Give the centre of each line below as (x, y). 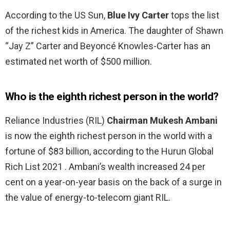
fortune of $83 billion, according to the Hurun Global (109, 151)
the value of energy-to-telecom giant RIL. (88, 198)
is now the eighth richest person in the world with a (109, 136)
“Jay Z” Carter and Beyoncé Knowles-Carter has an (108, 46)
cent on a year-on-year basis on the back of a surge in (113, 182)
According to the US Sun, (56, 15)
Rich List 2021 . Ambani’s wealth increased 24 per (105, 167)
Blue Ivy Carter (138, 15)
